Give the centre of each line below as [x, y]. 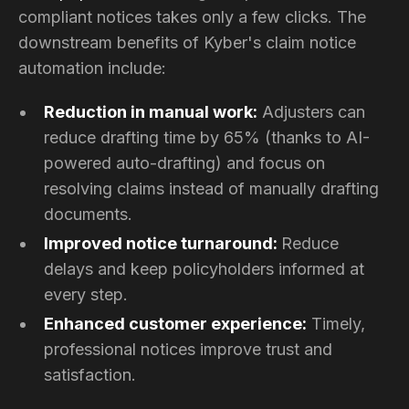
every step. [86, 294]
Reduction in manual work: [151, 111]
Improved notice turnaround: [163, 243]
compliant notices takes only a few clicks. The [192, 16]
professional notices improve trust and [188, 349]
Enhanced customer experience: [175, 323]
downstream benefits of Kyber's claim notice [187, 42]
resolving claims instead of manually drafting [211, 188]
